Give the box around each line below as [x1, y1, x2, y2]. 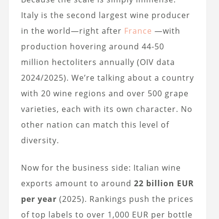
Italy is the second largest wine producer [21, 9, 190, 21]
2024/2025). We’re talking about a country [21, 72, 194, 83]
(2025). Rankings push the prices [56, 193, 194, 204]
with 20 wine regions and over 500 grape [21, 88, 189, 99]
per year [21, 193, 57, 204]
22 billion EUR [133, 177, 194, 189]
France [124, 25, 152, 36]
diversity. [21, 134, 59, 146]
